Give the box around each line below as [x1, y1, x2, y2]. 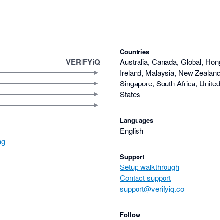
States [120, 89, 140, 100]
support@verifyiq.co [120, 183, 184, 194]
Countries [120, 47, 149, 56]
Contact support [120, 172, 171, 183]
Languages [120, 115, 153, 125]
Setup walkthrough [120, 162, 179, 172]
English [120, 125, 143, 136]
